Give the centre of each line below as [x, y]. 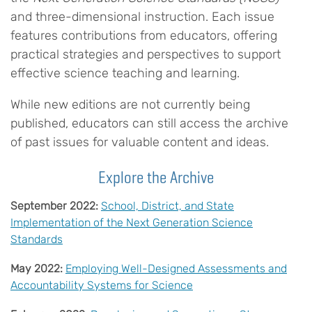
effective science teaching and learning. [125, 73]
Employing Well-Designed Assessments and [176, 269]
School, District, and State [167, 206]
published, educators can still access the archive [149, 124]
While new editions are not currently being [130, 105]
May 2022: [37, 269]
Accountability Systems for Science [102, 286]
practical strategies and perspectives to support [146, 55]
